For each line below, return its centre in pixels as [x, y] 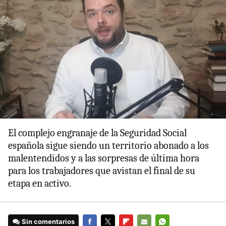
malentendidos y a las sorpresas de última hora [104, 158]
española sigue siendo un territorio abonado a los [108, 146]
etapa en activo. [40, 184]
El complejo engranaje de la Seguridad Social [97, 133]
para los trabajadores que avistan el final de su [102, 171]
